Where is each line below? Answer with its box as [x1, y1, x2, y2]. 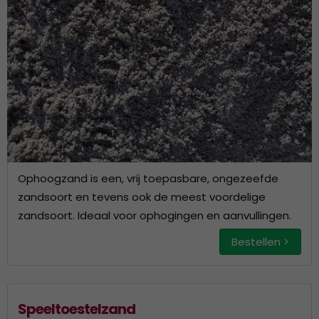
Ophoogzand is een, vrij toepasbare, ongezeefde [18, 171, 278, 186]
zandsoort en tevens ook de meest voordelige [18, 189, 266, 204]
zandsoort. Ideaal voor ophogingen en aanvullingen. [18, 208, 291, 223]
